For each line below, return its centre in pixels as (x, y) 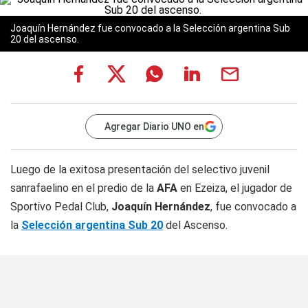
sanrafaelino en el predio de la (84, 188)
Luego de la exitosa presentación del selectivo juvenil (140, 169)
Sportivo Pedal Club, (61, 207)
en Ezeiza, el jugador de (235, 188)
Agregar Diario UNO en (154, 126)
